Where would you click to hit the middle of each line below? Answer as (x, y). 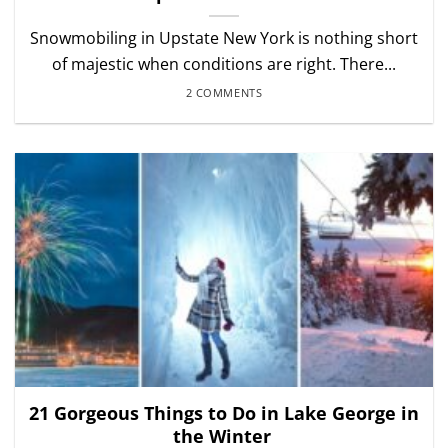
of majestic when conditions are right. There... (224, 64)
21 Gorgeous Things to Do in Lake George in (224, 412)
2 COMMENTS (224, 92)
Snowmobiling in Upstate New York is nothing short (224, 38)
